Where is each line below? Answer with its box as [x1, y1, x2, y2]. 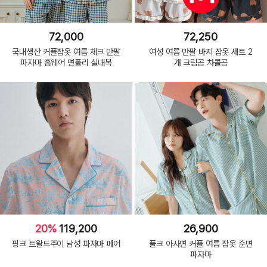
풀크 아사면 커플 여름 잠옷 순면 [149, 238, 253, 249]
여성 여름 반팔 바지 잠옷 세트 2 [149, 46, 253, 57]
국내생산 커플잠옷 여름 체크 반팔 [12, 46, 120, 57]
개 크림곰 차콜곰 [173, 57, 228, 68]
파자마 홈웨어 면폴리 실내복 [20, 57, 113, 68]
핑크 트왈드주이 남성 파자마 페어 [12, 238, 120, 249]
